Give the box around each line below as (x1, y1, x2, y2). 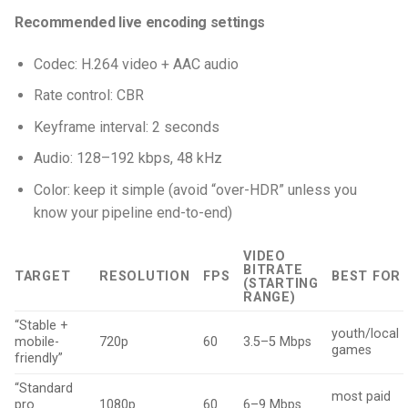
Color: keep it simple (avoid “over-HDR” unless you (33, 180, 357, 199)
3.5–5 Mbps (243, 333, 312, 350)
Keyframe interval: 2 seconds (33, 117, 219, 136)
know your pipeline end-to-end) (33, 203, 232, 221)
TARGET (15, 268, 71, 284)
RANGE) (243, 289, 296, 305)
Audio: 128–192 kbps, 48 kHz (33, 149, 222, 168)
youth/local (331, 325, 400, 342)
